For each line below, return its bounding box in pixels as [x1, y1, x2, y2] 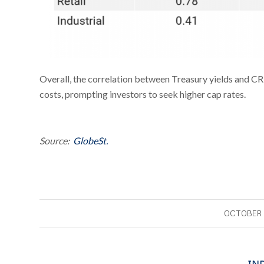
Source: [39, 135, 73, 147]
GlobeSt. [73, 135, 108, 147]
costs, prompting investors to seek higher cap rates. [39, 88, 246, 100]
